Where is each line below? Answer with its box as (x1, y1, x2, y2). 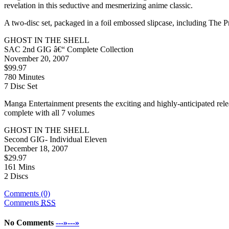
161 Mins (4, 162, 35, 171)
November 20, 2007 (4, 54, 69, 63)
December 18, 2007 (4, 144, 68, 153)
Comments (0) (4, 189, 50, 198)
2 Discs (4, 171, 28, 180)
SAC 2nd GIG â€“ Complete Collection (4, 44, 133, 54)
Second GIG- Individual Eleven (4, 134, 107, 144)
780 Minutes (4, 72, 44, 81)
